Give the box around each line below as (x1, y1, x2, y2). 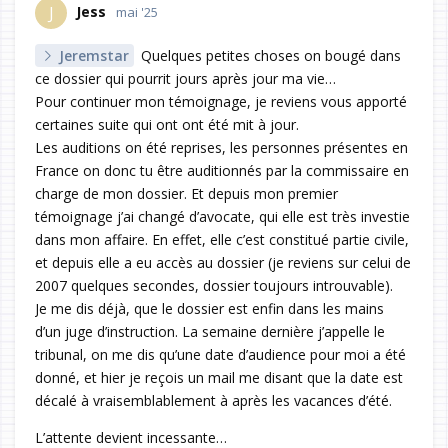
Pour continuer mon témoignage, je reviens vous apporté (35, 92, 407, 112)
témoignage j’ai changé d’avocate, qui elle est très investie (35, 207, 410, 227)
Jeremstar (59, 46, 129, 66)
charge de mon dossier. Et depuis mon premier (35, 184, 338, 204)
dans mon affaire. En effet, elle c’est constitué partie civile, (35, 230, 409, 250)
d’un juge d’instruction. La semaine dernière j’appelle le (35, 322, 385, 342)
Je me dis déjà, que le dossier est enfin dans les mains (35, 299, 384, 319)
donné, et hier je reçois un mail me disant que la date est (35, 368, 403, 388)
